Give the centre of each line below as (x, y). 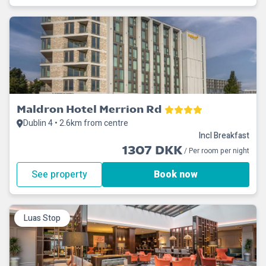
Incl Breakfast (224, 136)
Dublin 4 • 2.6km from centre (76, 123)
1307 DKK (152, 151)
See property (59, 175)
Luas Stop (42, 218)
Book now (176, 175)
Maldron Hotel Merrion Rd (89, 109)
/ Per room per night (216, 151)
